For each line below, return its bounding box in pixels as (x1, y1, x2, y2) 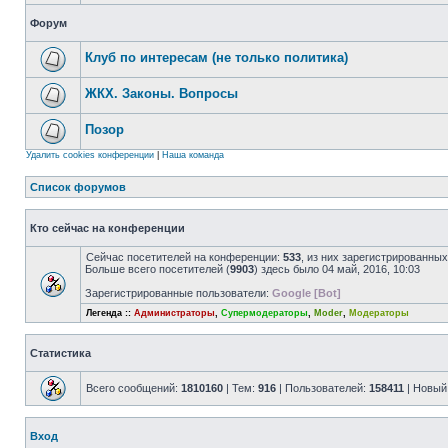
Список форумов (30, 181, 126, 193)
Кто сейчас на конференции (30, 222, 185, 234)
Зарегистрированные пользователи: (85, 287, 272, 299)
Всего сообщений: (86, 382, 181, 394)
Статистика (30, 347, 91, 359)
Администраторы (134, 308, 215, 318)
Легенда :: (86, 308, 134, 318)
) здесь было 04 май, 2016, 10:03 (254, 263, 420, 275)
